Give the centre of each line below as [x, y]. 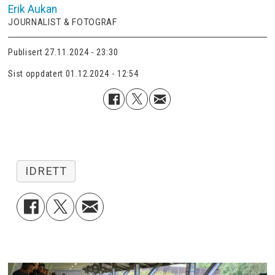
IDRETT [46, 171]
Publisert [25, 52]
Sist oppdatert [36, 74]
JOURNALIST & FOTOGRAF [63, 22]
